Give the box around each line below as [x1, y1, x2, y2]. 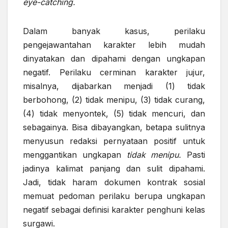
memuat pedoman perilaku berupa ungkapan [23, 191, 205, 202]
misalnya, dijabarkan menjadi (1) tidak [23, 81, 205, 92]
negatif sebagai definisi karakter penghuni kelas [23, 205, 205, 215]
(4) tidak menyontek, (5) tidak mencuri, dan [23, 108, 205, 119]
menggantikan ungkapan [23, 150, 127, 160]
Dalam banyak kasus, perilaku [23, 26, 205, 37]
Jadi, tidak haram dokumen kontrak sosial [23, 177, 205, 188]
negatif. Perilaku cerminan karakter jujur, [23, 67, 205, 78]
